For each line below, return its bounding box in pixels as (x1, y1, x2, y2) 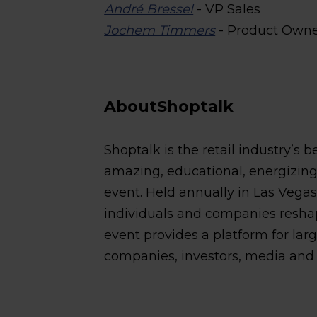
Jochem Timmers (104, 23, 216, 38)
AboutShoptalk (104, 97, 234, 116)
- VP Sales (193, 1, 261, 17)
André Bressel (104, 1, 194, 17)
